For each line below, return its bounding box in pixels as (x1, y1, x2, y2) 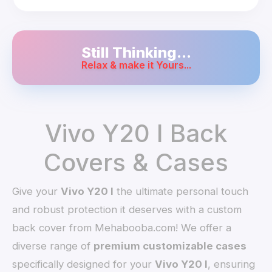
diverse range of (12, 240, 94, 253)
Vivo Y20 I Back (44, 118, 228, 149)
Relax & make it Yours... (81, 59, 191, 72)
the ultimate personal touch (114, 185, 249, 198)
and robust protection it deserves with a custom (12, 203, 242, 216)
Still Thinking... (81, 44, 191, 62)
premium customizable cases (93, 240, 247, 253)
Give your (12, 185, 61, 198)
